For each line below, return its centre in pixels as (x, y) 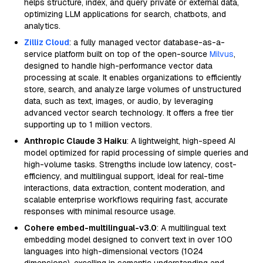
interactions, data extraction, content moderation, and (124, 188)
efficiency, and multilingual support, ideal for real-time (124, 176)
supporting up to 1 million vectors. (88, 124)
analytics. (42, 26)
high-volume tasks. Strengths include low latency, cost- (130, 164)
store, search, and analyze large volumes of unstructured (133, 89)
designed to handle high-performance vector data (118, 66)
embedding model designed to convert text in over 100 (128, 240)
